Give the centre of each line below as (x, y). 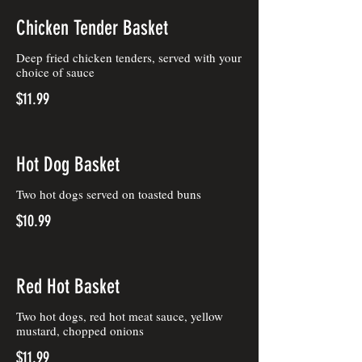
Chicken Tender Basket (92, 28)
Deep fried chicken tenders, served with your (129, 57)
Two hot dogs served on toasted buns (109, 194)
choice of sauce (55, 72)
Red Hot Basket (68, 286)
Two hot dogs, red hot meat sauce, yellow (120, 316)
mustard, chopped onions (80, 330)
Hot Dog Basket (68, 164)
